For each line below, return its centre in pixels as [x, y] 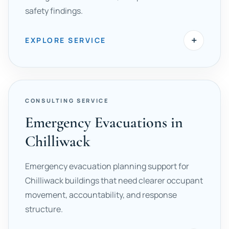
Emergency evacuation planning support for [107, 166]
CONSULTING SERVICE [67, 100]
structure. [44, 209]
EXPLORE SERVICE [66, 40]
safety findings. [54, 11]
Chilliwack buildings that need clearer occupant [114, 180]
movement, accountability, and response [101, 195]
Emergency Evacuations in [104, 122]
